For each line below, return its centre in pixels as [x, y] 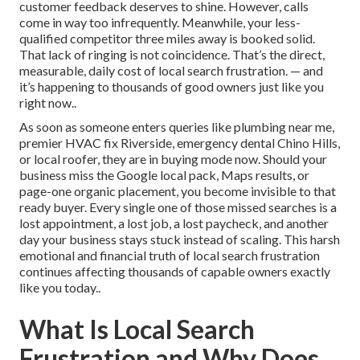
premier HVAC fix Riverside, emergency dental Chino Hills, [180, 143]
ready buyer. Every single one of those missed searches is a [178, 207]
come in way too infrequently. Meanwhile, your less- [160, 22]
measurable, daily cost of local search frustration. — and [171, 71]
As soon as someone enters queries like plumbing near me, [177, 127]
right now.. [48, 103]
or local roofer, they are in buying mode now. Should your [173, 159]
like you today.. [60, 288]
